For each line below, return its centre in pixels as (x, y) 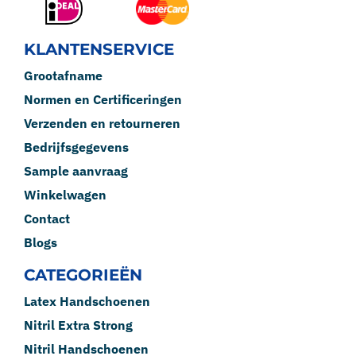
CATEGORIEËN (83, 275)
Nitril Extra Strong (78, 325)
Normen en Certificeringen (103, 99)
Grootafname (63, 75)
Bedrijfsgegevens (76, 147)
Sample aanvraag (76, 170)
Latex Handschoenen (87, 301)
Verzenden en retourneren (102, 123)
